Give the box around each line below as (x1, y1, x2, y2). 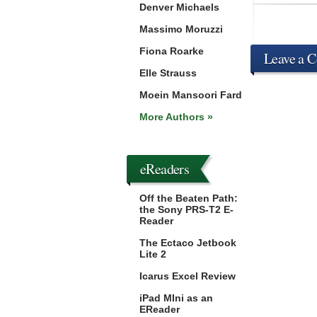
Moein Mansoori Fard (139, 89, 242, 100)
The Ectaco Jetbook (139, 237, 236, 248)
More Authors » (139, 111, 213, 122)
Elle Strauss (139, 67, 197, 79)
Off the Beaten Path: (139, 192, 238, 204)
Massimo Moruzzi (139, 23, 223, 35)
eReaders (140, 159, 190, 178)
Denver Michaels (139, 1, 219, 13)
